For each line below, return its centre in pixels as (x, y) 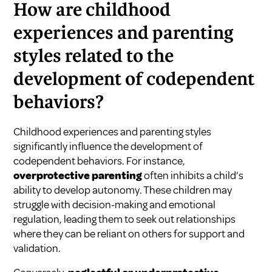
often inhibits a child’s (193, 176)
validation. (37, 249)
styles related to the (94, 57)
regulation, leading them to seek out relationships (125, 219)
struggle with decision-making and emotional (115, 205)
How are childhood (92, 11)
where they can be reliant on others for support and (129, 234)
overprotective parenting (78, 176)
